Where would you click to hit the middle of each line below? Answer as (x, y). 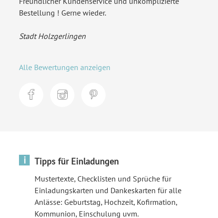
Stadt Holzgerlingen (52, 36)
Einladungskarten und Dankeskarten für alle (108, 190)
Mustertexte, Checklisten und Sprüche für (103, 179)
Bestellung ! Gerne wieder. (63, 13)
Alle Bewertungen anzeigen (65, 67)
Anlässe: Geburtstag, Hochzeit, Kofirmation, (106, 202)
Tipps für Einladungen (77, 161)
